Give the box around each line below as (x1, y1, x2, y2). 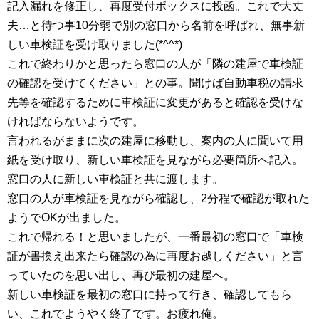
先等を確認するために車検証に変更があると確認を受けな (7, 96, 303, 108)
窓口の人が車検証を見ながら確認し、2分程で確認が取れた (7, 192, 310, 204)
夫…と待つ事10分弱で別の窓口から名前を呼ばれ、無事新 (7, 19, 305, 31)
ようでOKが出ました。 (7, 211, 126, 224)
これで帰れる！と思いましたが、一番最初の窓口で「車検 (7, 231, 303, 243)
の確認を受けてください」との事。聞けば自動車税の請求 (7, 77, 303, 89)
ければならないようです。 (7, 115, 144, 127)
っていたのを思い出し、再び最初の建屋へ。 (7, 269, 235, 281)
